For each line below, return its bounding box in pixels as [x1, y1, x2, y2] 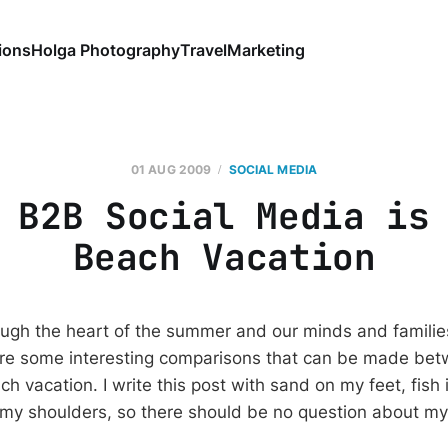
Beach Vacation [72, 233, 376, 281]
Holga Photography [30, 39, 180, 60]
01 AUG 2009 [130, 162, 212, 177]
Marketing [226, 39, 305, 60]
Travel [179, 39, 227, 60]
